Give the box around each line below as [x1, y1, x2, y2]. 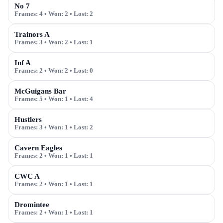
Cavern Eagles [14, 144, 62, 152]
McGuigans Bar [14, 87, 66, 95]
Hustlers [14, 115, 42, 123]
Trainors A [14, 30, 50, 38]
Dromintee [14, 201, 49, 209]
